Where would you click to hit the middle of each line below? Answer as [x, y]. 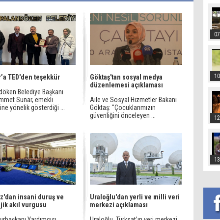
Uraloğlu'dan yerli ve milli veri [135, 197]
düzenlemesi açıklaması [126, 85]
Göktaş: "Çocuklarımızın [123, 108]
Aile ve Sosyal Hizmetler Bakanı [133, 100]
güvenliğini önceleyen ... [123, 115]
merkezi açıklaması [119, 205]
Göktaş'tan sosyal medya [126, 77]
